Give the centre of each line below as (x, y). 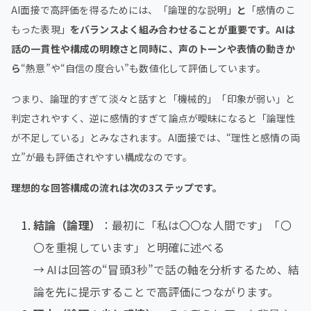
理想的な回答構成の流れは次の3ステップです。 (117, 187)
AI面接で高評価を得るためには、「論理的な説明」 (124, 9)
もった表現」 (41, 29)
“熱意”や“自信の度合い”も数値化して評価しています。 (144, 68)
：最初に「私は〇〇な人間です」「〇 (196, 225)
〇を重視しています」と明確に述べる (129, 247)
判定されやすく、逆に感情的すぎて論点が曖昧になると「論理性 (154, 118)
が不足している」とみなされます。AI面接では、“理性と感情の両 (155, 137)
